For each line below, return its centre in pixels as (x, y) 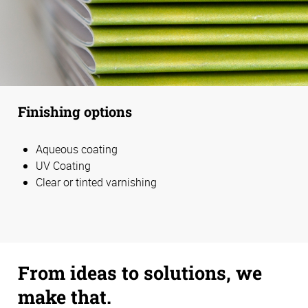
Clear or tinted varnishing (96, 182)
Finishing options (75, 111)
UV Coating (63, 165)
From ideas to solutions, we (140, 273)
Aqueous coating (77, 149)
